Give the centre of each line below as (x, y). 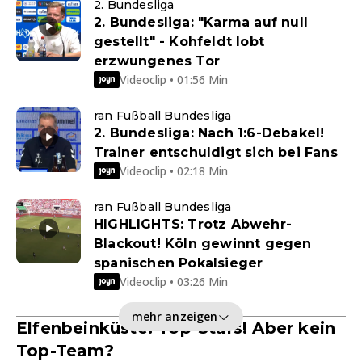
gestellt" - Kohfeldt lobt (179, 42)
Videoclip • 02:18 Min (174, 170)
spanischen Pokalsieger (179, 263)
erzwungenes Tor (157, 61)
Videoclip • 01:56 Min (174, 79)
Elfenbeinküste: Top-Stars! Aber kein (176, 328)
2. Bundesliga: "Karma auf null (201, 23)
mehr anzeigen (175, 316)
